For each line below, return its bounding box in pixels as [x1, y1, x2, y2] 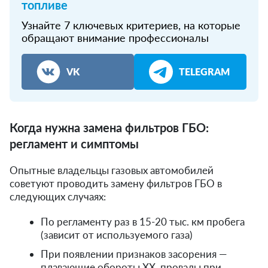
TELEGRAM [179, 65, 230, 77]
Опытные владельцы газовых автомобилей [10, 163, 214, 176]
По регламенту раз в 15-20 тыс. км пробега [41, 215, 245, 228]
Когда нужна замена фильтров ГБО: [10, 120, 209, 135]
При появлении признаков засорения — [41, 247, 227, 260]
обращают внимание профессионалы [22, 31, 209, 44]
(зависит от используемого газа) [41, 228, 193, 241]
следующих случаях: [10, 190, 106, 203]
